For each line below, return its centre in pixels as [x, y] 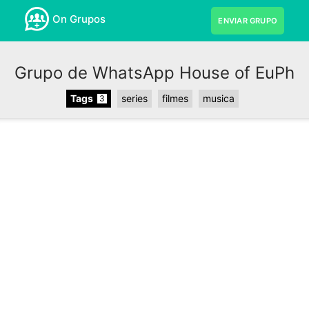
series [134, 98]
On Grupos [79, 19]
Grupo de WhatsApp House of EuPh [154, 73]
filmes [175, 98]
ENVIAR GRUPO [248, 21]
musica [218, 98]
